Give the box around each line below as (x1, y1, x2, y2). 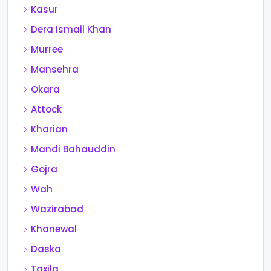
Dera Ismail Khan (31, 23, 111, 36)
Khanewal (31, 223, 77, 236)
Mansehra (31, 63, 79, 76)
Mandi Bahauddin (31, 143, 116, 156)
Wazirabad (31, 203, 83, 216)
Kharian (31, 123, 68, 136)
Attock (31, 103, 62, 116)
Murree (31, 43, 63, 56)
